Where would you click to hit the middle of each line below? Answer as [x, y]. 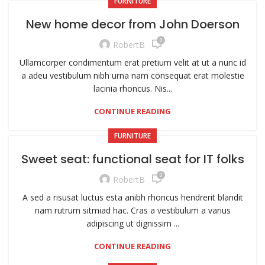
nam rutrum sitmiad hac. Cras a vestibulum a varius [132, 210]
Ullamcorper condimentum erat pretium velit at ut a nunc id [132, 62]
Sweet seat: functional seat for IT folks [132, 159]
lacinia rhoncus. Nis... [132, 88]
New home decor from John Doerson [132, 24]
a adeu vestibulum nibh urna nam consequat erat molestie [132, 75]
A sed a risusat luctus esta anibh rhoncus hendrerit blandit [132, 197]
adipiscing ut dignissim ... [132, 223]
